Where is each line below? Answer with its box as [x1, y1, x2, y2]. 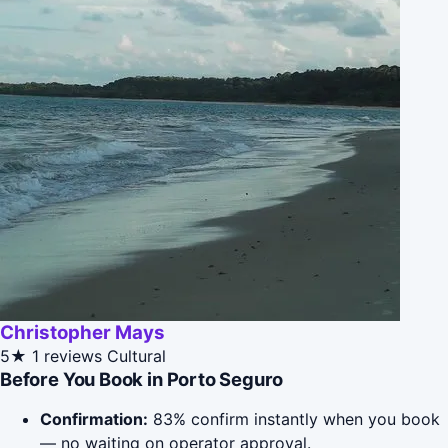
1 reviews [32, 346, 102, 367]
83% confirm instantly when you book [148, 409, 440, 430]
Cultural [107, 346, 166, 367]
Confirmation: [40, 409, 148, 430]
